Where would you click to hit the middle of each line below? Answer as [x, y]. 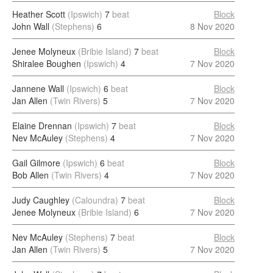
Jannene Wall [38, 88]
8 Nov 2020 [212, 26]
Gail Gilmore [36, 163]
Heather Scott [39, 14]
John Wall [31, 26]
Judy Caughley [41, 200]
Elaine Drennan [42, 126]
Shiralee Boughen [47, 63]
